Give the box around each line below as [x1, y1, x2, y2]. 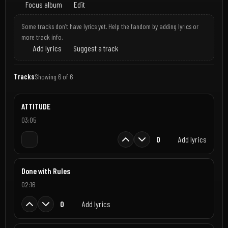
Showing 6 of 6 [35, 72, 73, 81]
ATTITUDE [21, 101, 50, 111]
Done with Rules [21, 166, 70, 176]
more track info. [21, 32, 63, 41]
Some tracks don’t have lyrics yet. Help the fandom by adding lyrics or [21, 21, 198, 31]
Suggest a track [71, 43, 118, 53]
